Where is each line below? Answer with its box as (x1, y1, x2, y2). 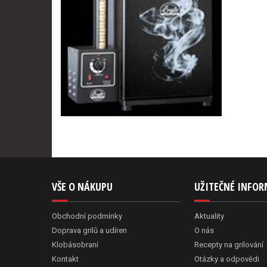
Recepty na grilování (194, 240, 263, 249)
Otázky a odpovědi (194, 254, 259, 263)
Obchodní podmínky (52, 212, 122, 221)
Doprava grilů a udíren (52, 226, 127, 235)
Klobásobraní (52, 240, 98, 249)
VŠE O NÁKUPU (52, 179, 113, 194)
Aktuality (194, 212, 224, 221)
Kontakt (52, 254, 79, 263)
